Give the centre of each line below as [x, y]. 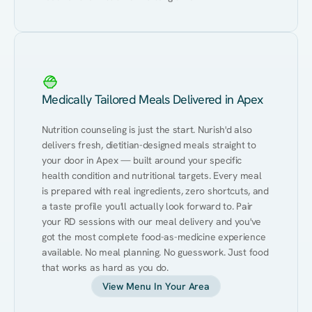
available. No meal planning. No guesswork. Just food [155, 252]
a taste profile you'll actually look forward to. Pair [148, 206]
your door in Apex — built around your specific [142, 160]
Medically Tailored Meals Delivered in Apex [153, 99]
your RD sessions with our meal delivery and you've [152, 221]
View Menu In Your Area [156, 286]
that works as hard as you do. [105, 267]
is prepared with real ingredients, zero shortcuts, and [155, 191]
